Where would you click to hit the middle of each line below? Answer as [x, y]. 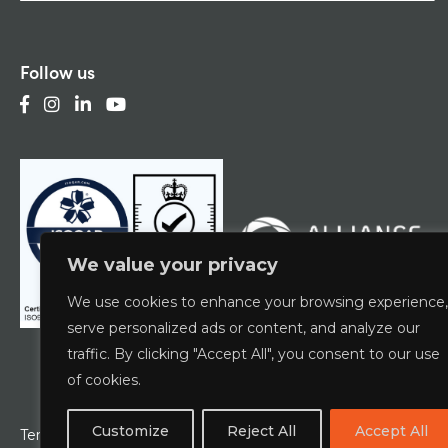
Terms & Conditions [87, 435]
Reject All [262, 431]
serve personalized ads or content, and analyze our [243, 328]
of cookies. [104, 380]
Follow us [57, 71]
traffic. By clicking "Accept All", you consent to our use [253, 354]
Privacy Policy [235, 435]
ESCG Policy [359, 435]
